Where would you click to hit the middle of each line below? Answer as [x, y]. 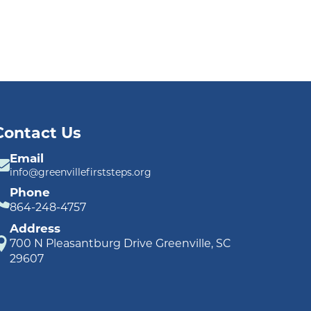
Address [35, 228]
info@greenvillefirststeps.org [81, 172]
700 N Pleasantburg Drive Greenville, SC [121, 243]
